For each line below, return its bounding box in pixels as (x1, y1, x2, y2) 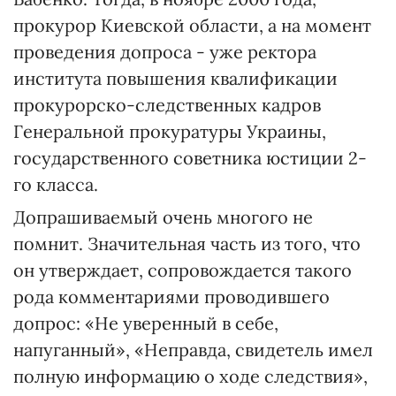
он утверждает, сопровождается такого (13, 259, 352, 281)
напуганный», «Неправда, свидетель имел (13, 339, 373, 361)
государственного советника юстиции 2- (13, 147, 367, 169)
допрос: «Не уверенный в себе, (13, 312, 278, 334)
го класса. (13, 173, 98, 195)
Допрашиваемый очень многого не (13, 206, 313, 228)
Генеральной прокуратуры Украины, (13, 120, 326, 142)
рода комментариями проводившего (13, 286, 330, 308)
